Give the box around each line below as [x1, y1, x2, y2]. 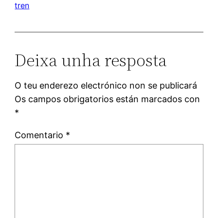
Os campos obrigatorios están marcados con [15, 93, 200, 104]
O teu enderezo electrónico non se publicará [15, 80, 198, 91]
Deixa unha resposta [15, 48, 167, 72]
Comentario [15, 129, 66, 140]
